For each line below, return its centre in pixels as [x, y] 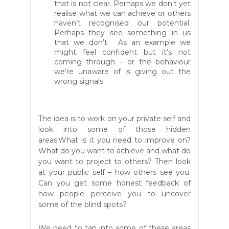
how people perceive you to [100, 194]
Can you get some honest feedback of [114, 183]
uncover [176, 194]
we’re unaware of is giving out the [122, 72]
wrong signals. [79, 82]
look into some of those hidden [114, 130]
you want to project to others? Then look [114, 162]
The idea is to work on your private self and [114, 119]
